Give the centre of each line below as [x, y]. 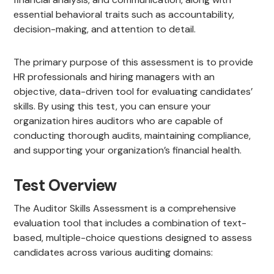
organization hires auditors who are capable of [118, 121]
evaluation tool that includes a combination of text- [130, 223]
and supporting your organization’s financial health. [128, 150]
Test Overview [65, 186]
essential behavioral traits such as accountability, [124, 15]
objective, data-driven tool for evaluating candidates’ [133, 92]
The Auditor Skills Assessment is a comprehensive [125, 209]
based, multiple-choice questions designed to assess [133, 238]
